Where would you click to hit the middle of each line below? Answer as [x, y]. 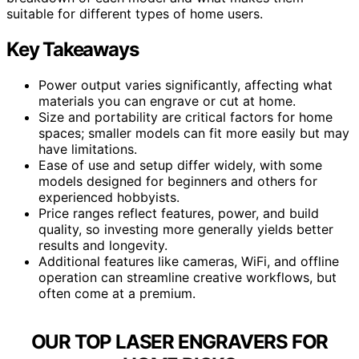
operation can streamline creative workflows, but [188, 277]
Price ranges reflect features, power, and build [179, 213]
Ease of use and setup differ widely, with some [180, 165]
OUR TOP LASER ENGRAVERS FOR [179, 341]
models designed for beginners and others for [178, 181]
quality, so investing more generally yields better [186, 229]
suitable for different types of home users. [135, 13]
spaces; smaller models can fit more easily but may [194, 133]
